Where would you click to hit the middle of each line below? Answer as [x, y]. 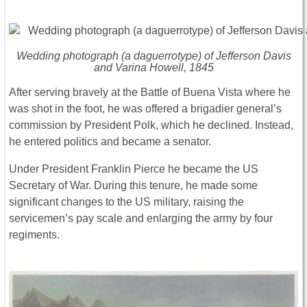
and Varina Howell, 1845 [153, 68]
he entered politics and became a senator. [110, 142]
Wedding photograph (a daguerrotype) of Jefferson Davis [153, 56]
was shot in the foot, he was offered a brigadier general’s [145, 109]
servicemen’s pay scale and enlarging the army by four [141, 219]
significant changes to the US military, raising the [126, 202]
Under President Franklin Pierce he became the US [134, 169]
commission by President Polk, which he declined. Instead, [151, 125]
